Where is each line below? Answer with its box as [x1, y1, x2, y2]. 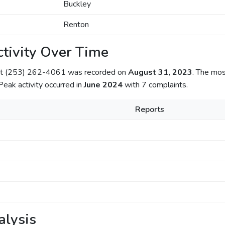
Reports [135, 104, 164, 115]
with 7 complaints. [122, 79, 188, 90]
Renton [63, 19, 89, 30]
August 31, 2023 [128, 67, 192, 78]
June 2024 [83, 79, 123, 90]
